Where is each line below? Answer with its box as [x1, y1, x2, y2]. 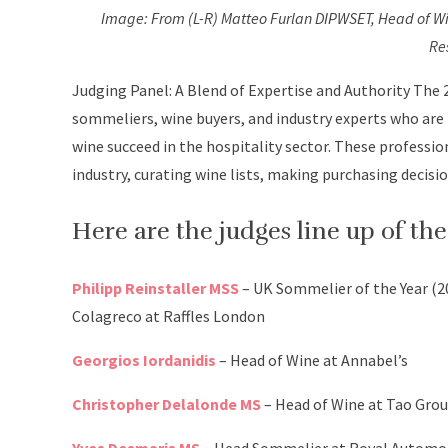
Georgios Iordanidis [72, 350, 216, 371]
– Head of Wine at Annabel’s [216, 350, 408, 371]
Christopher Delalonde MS [72, 394, 261, 415]
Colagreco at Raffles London [72, 306, 265, 327]
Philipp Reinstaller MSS [72, 278, 239, 299]
